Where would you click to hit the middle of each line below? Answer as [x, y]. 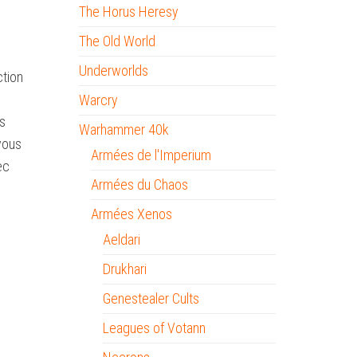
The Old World [117, 41]
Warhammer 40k [124, 129]
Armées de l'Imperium [151, 155]
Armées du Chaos [139, 184]
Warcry [98, 100]
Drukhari [124, 269]
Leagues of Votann [154, 328]
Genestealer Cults [151, 298]
